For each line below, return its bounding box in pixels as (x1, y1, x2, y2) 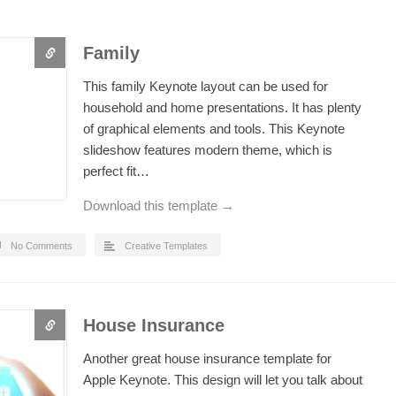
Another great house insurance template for (83, 351, 331, 366)
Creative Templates (125, 240, 208, 251)
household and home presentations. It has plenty (83, 100, 362, 115)
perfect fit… (83, 164, 149, 179)
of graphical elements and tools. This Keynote (83, 121, 345, 136)
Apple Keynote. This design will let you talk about (83, 372, 362, 387)
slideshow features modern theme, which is (83, 142, 332, 157)
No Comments (11, 240, 72, 251)
